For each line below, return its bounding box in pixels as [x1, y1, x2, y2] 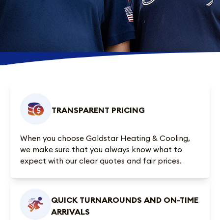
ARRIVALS [51, 206, 90, 217]
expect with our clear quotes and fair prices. [20, 156, 182, 166]
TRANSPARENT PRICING [52, 105, 145, 115]
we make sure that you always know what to [20, 144, 183, 155]
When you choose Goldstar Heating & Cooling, [20, 133, 191, 143]
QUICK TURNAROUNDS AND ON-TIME [51, 194, 198, 205]
